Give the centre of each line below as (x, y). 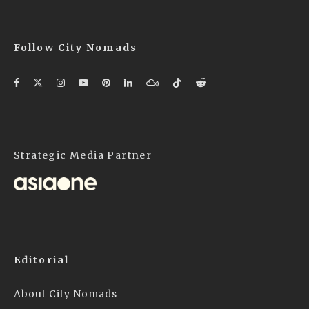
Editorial (41, 260)
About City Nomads (66, 293)
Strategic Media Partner (83, 156)
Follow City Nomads (76, 48)
